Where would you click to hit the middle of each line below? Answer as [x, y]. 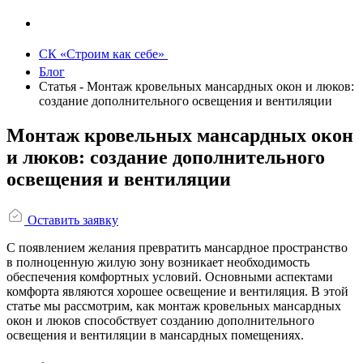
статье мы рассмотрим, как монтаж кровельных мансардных [174, 305]
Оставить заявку [71, 220]
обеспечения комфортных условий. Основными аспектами [170, 276]
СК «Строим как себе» [103, 54]
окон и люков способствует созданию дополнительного [160, 320]
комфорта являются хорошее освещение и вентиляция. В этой [177, 291]
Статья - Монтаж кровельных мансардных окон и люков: [196, 86]
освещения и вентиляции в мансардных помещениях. [155, 335]
